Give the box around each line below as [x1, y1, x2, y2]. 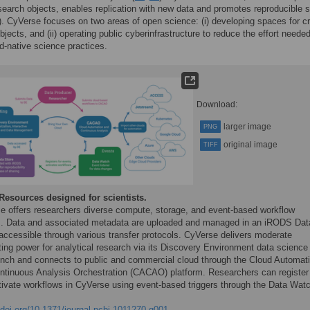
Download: [197, 100, 237, 109]
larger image [224, 122, 271, 131]
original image [224, 140, 277, 149]
